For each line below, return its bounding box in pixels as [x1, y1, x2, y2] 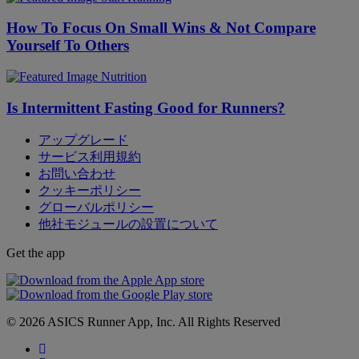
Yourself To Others [6, 37, 129, 54]
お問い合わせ [38, 166, 115, 180]
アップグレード [38, 132, 128, 147]
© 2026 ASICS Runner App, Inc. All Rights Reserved [6, 314, 280, 329]
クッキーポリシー [38, 183, 141, 197]
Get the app [6, 245, 65, 260]
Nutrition [101, 70, 147, 84]
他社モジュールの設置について [38, 216, 218, 231]
